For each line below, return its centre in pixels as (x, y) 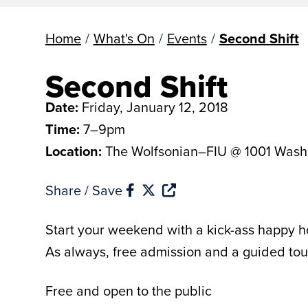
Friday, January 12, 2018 (155, 107)
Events (187, 38)
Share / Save (85, 190)
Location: (75, 151)
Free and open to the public (128, 290)
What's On (124, 38)
